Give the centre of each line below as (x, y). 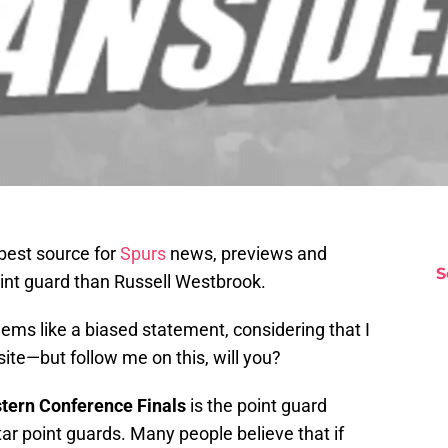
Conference (86, 406)
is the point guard (256, 406)
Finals (161, 406)
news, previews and (246, 254)
